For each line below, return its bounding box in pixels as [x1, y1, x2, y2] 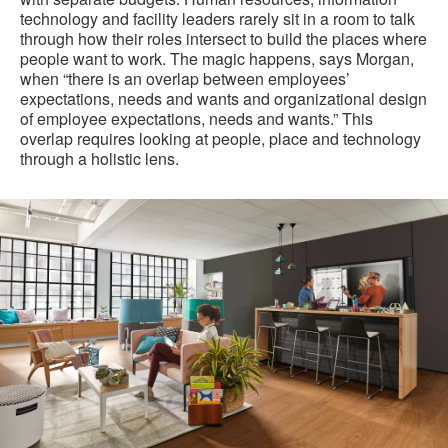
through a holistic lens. [20, 147, 179, 171]
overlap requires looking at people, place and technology [20, 127, 421, 151]
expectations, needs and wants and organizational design [20, 87, 427, 111]
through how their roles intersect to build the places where [20, 27, 427, 51]
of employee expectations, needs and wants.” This [20, 107, 373, 131]
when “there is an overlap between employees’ [20, 67, 350, 91]
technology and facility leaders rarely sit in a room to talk [20, 7, 415, 31]
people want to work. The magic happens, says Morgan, [20, 47, 414, 71]
